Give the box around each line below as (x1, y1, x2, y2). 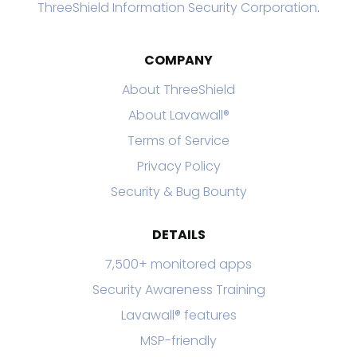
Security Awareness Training (92, 280, 265, 299)
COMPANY (144, 50, 213, 69)
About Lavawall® (127, 105, 229, 124)
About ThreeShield (122, 80, 235, 99)
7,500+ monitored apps (105, 254, 252, 273)
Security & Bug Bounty (110, 182, 247, 201)
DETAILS (151, 225, 206, 244)
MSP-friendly (140, 331, 217, 350)
